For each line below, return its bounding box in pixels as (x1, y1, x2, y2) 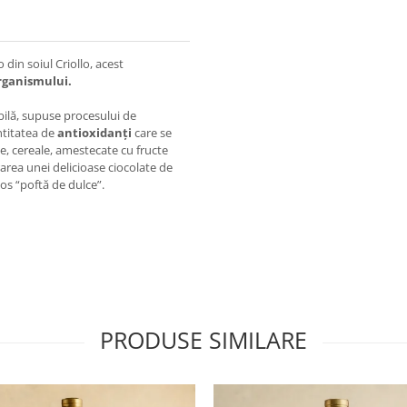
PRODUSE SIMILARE (100, 323, 307, 355)
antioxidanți (57, 124, 134, 141)
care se (134, 124, 172, 141)
